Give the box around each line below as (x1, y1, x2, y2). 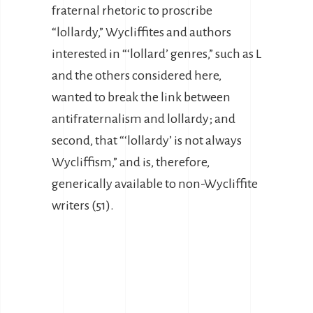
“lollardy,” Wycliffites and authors (52, 25, 231, 39)
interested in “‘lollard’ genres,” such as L (52, 47, 261, 61)
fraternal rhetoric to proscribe (52, 3, 212, 17)
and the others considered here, (52, 68, 221, 82)
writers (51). (52, 198, 114, 212)
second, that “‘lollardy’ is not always (52, 133, 242, 147)
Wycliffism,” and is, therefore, (52, 155, 210, 169)
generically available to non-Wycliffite (52, 177, 258, 191)
